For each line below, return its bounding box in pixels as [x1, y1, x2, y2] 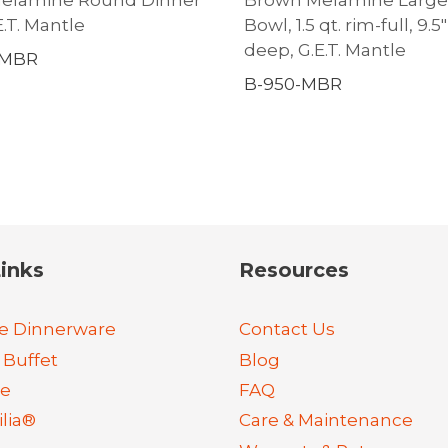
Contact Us [239, 319, 335, 340]
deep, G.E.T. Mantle [244, 39, 406, 60]
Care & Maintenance [239, 410, 413, 431]
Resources [239, 257, 349, 282]
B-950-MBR [244, 73, 342, 94]
